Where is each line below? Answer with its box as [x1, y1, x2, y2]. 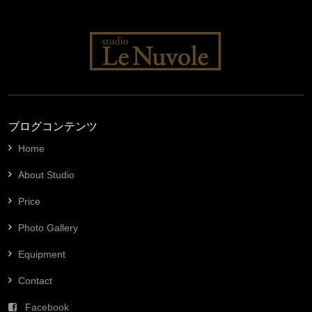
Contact [18, 274, 52, 286]
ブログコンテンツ [8, 120, 97, 132]
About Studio [18, 169, 75, 180]
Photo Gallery [18, 221, 78, 233]
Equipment [18, 248, 65, 260]
